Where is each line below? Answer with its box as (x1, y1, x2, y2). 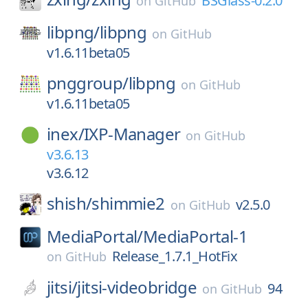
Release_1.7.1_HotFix (112, 247, 237, 265)
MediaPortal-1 (142, 225, 248, 247)
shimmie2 (91, 192, 165, 214)
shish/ (47, 192, 92, 214)
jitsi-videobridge (77, 276, 197, 298)
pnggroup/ (47, 71, 129, 94)
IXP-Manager (84, 122, 181, 145)
